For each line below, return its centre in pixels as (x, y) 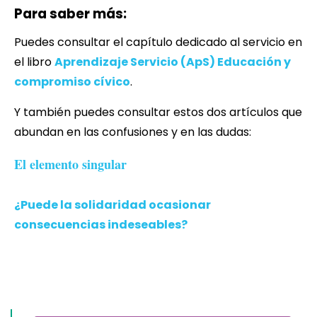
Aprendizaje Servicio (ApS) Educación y (173, 62)
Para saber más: (70, 13)
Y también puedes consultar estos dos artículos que (158, 112)
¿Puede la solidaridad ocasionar (113, 204)
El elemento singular (70, 164)
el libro (34, 62)
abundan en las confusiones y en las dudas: (133, 132)
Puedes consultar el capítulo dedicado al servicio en (158, 42)
